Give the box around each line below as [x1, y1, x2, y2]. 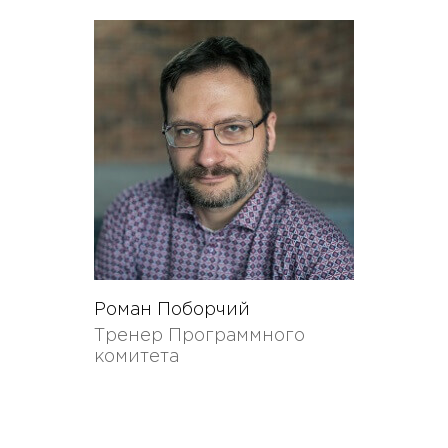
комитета [94, 349, 179, 365]
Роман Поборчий [94, 302, 250, 318]
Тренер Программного [94, 328, 305, 344]
